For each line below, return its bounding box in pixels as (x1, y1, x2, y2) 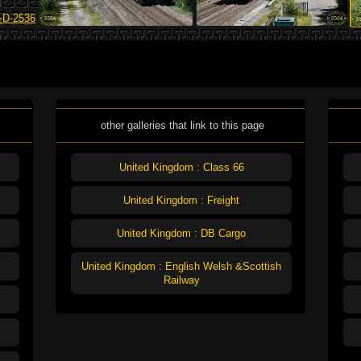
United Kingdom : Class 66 (118, 161, 244, 174)
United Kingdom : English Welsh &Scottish (81, 260, 281, 273)
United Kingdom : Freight (123, 194, 239, 207)
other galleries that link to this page (100, 119, 264, 132)
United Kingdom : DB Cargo (117, 227, 246, 240)
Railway (163, 274, 200, 287)
